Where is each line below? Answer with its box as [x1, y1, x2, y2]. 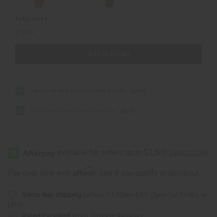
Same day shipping [22, 190, 81, 199]
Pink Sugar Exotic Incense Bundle [30, 107, 115, 114]
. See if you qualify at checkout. [95, 168, 200, 178]
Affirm [73, 166, 95, 176]
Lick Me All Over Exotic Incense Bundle [30, 87, 126, 94]
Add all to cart [87, 49, 130, 58]
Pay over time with [8, 168, 73, 178]
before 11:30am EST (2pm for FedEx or [81, 190, 208, 199]
